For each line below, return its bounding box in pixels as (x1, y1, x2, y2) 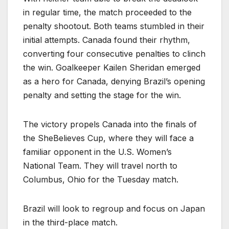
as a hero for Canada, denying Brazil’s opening (23, 76, 205, 86)
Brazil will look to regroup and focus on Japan (23, 203, 205, 214)
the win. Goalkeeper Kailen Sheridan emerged (23, 62, 200, 73)
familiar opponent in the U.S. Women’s (23, 146, 172, 157)
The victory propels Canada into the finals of (23, 119, 197, 129)
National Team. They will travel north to (23, 160, 177, 171)
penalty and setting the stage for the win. (23, 89, 181, 100)
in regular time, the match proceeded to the (23, 7, 192, 17)
